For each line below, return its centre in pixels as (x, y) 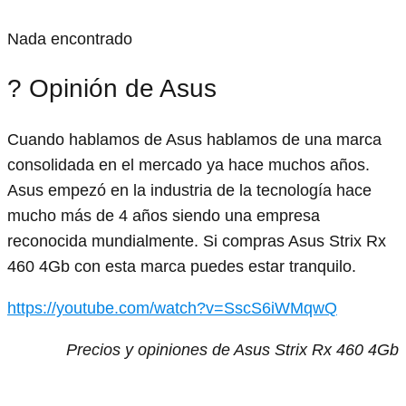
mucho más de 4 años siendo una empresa (164, 215)
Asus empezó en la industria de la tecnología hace (189, 190)
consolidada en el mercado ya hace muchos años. (188, 164)
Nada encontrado (70, 39)
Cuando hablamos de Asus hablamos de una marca (194, 139)
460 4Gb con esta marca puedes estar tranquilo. (182, 266)
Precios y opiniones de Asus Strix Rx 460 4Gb (232, 349)
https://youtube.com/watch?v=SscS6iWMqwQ (172, 308)
